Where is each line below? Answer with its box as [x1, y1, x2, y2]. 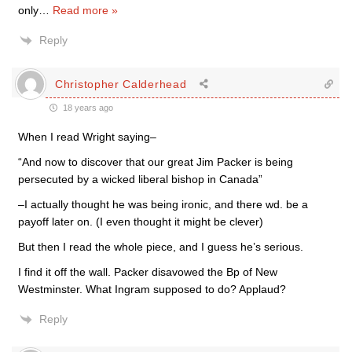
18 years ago [60, 103, 113, 112]
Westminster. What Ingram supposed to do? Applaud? [18, 283, 286, 295]
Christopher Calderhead [55, 77, 187, 90]
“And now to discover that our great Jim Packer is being [18, 156, 293, 168]
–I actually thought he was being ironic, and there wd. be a [18, 198, 308, 211]
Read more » [53, 4, 118, 16]
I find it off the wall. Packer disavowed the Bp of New [18, 266, 277, 278]
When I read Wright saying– [18, 130, 156, 143]
